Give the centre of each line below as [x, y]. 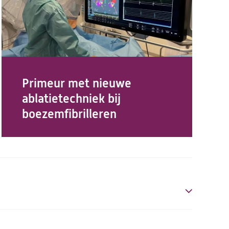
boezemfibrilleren [69, 114]
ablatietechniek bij [71, 99]
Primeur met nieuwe [76, 83]
